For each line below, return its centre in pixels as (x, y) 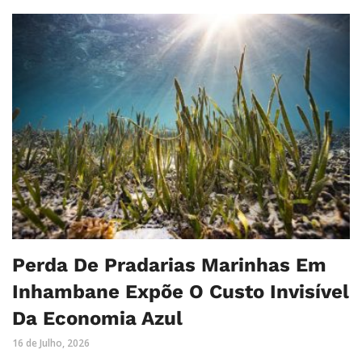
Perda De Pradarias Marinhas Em (169, 265)
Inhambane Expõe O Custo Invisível (181, 291)
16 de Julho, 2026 (51, 343)
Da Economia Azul (97, 318)
